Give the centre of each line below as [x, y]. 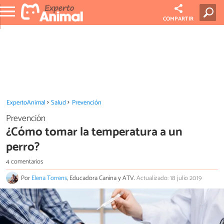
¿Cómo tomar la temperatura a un [94, 132]
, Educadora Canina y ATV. [102, 178]
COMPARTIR [178, 19]
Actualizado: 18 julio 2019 [169, 178]
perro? [23, 147]
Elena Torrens [49, 178]
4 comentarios [24, 161]
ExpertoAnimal [26, 103]
